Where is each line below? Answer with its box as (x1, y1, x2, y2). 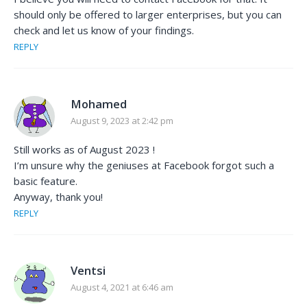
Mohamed (71, 96, 127, 112)
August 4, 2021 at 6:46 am (71, 281, 173, 294)
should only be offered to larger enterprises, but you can (14, 8, 282, 22)
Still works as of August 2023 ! (14, 143, 155, 157)
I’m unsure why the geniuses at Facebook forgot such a (14, 158, 274, 173)
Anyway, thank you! (14, 190, 103, 204)
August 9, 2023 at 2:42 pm (71, 114, 173, 127)
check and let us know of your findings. (14, 23, 194, 38)
